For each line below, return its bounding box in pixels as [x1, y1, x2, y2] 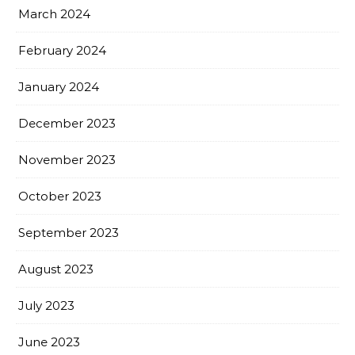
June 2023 [18, 334, 80, 349]
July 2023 [18, 297, 74, 313]
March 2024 [18, 6, 90, 21]
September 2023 [18, 224, 119, 240]
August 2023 [18, 261, 94, 277]
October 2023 [18, 188, 101, 204]
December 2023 [18, 115, 116, 131]
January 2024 [18, 78, 99, 94]
